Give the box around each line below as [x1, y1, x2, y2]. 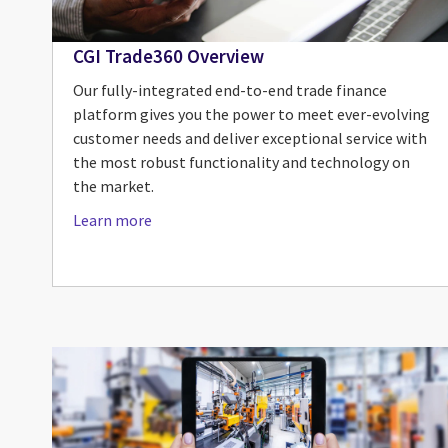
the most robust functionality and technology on [73, 151, 410, 172]
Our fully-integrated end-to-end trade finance [73, 79, 387, 100]
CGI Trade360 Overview [73, 43, 264, 68]
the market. [73, 175, 154, 196]
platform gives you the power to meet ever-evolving [73, 103, 430, 124]
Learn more [73, 209, 152, 230]
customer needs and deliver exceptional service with [73, 127, 427, 148]
